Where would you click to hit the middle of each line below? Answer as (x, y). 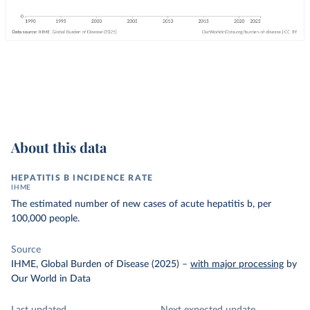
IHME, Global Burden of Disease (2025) (95, 264)
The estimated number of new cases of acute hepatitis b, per (141, 204)
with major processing (237, 264)
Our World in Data (51, 279)
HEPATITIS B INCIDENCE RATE (82, 178)
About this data (59, 147)
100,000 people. (45, 219)
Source (26, 250)
